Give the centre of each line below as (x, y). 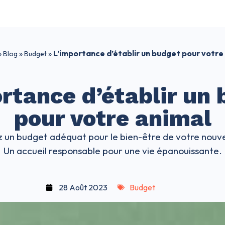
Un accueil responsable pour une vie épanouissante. (113, 151)
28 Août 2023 (83, 188)
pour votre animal (113, 119)
